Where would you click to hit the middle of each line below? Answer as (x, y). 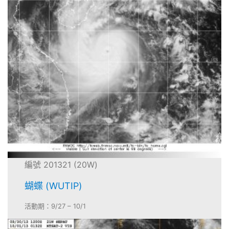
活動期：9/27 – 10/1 (55, 206)
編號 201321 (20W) (61, 165)
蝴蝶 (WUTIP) (54, 186)
